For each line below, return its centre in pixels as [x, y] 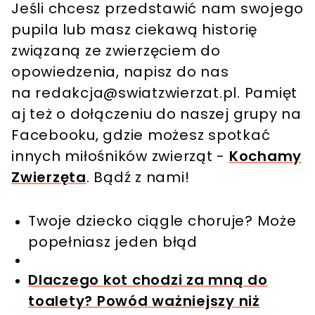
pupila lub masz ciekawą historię [134, 30]
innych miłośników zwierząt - [120, 156]
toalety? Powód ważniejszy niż [144, 301]
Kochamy [265, 156]
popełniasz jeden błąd [113, 242]
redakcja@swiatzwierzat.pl [136, 93]
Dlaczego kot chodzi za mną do [148, 280]
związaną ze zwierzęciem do [116, 51]
